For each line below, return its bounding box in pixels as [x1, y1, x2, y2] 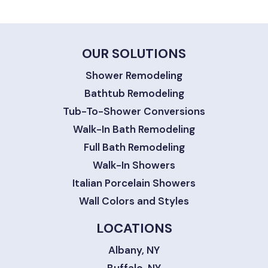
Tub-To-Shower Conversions [63, 105, 205, 118]
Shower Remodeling [86, 69, 182, 83]
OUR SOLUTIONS [82, 45, 186, 63]
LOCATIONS [96, 220, 172, 237]
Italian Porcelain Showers [72, 176, 196, 190]
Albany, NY [108, 243, 160, 257]
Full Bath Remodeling [83, 141, 185, 154]
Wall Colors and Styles [79, 194, 189, 208]
